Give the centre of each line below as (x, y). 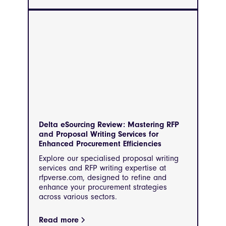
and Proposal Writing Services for (99, 134)
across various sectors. (78, 197)
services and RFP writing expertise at (102, 168)
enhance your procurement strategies (103, 187)
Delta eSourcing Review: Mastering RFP (109, 125)
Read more (59, 220)
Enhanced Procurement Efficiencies (100, 144)
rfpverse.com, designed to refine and (103, 178)
